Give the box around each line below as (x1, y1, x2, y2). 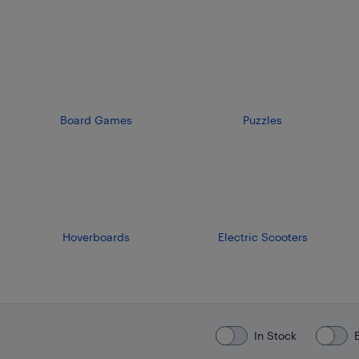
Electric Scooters (217, 229, 308, 244)
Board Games (59, 113, 132, 127)
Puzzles (243, 113, 282, 127)
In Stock (253, 328, 296, 342)
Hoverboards (62, 229, 130, 244)
